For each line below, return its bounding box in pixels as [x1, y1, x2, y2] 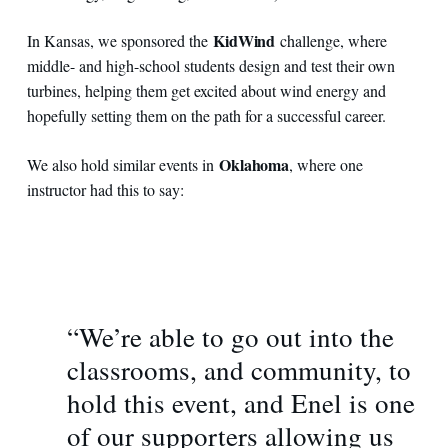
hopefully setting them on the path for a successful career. [26, 105, 386, 127]
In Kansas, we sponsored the [26, 30, 213, 52]
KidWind [212, 29, 276, 53]
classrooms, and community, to [66, 351, 411, 388]
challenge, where [275, 30, 388, 52]
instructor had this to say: [26, 178, 189, 200]
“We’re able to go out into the [66, 318, 394, 355]
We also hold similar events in [26, 153, 219, 175]
